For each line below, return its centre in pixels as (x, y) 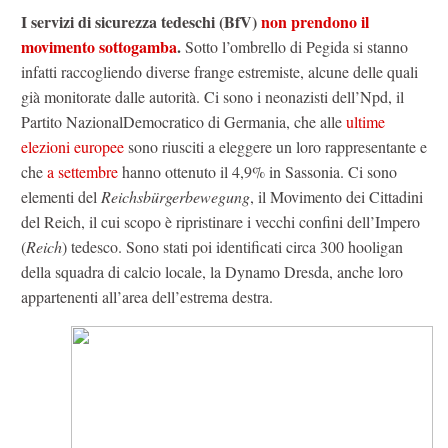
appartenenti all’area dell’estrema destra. (147, 296)
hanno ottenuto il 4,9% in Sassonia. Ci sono (257, 171)
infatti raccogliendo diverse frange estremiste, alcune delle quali (219, 71)
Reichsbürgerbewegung (175, 196)
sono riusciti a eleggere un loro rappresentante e (275, 146)
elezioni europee (72, 146)
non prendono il (315, 21)
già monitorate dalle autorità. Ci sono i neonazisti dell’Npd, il (212, 96)
